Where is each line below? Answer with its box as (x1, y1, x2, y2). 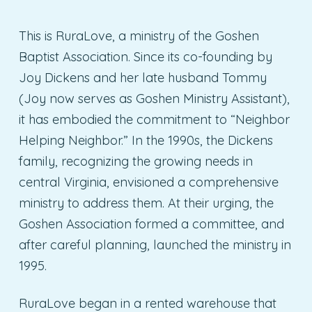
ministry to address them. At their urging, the (18, 194, 274, 211)
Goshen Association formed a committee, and (18, 215, 284, 232)
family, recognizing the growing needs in (18, 153, 253, 169)
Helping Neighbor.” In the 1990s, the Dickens (18, 132, 273, 148)
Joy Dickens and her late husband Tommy (18, 69, 267, 86)
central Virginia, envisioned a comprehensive (18, 173, 279, 190)
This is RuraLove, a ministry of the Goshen (18, 27, 259, 44)
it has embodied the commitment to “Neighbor (18, 111, 290, 127)
